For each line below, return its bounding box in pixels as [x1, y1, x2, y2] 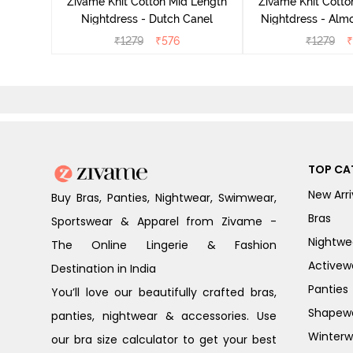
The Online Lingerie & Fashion [51, 237, 277, 254]
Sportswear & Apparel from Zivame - [51, 214, 277, 230]
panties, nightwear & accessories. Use [51, 308, 277, 325]
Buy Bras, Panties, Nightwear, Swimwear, [51, 190, 277, 206]
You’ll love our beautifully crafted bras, [51, 284, 277, 301]
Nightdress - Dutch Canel [81, 13, 213, 26]
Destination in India [51, 261, 156, 277]
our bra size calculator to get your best [51, 332, 277, 348]
